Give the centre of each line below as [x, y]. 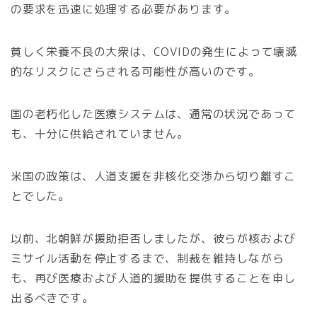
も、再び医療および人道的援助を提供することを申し [154, 278]
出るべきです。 [52, 298]
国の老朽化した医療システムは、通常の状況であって [154, 114]
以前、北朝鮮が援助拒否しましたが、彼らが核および [154, 239]
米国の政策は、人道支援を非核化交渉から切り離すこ [154, 177]
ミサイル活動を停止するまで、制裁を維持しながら [148, 259]
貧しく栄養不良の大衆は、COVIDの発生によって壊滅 [154, 52]
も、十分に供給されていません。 [100, 134]
